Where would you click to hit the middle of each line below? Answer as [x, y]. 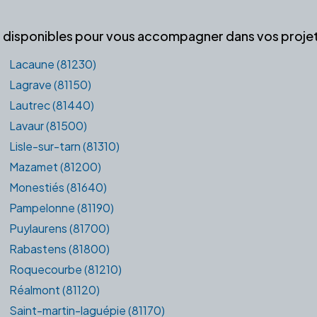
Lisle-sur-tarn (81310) [64, 146]
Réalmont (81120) [54, 289]
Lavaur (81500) [48, 125]
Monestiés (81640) [58, 187]
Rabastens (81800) [59, 248]
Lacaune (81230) [52, 64]
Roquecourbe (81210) [65, 269]
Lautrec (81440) [51, 105]
